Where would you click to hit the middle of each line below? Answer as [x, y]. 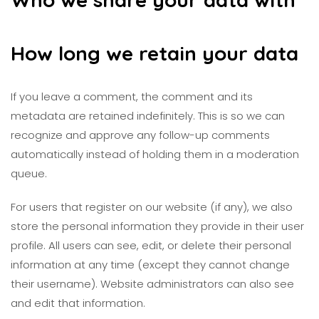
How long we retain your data [155, 53]
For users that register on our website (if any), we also [152, 207]
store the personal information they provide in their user [157, 226]
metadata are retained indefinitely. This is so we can [148, 116]
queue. [29, 173]
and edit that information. [78, 303]
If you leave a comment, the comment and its [132, 96]
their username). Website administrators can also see [152, 284]
